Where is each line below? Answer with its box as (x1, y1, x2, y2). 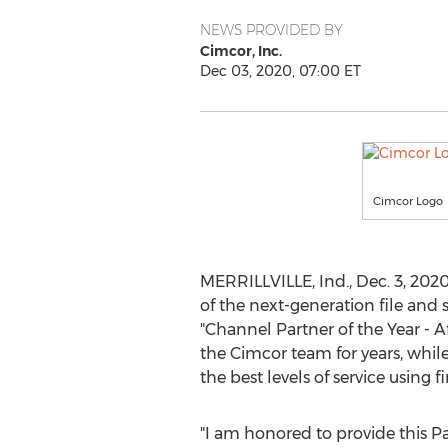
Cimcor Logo (373, 194, 443, 208)
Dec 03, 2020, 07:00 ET (199, 62, 361, 80)
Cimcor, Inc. (199, 42, 282, 60)
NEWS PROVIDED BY (199, 21, 343, 39)
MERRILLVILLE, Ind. (199, 272, 349, 291)
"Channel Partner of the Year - (199, 320, 434, 339)
